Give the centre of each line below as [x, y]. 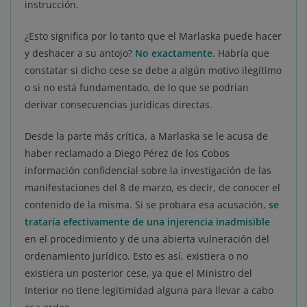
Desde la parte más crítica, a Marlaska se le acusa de [146, 136]
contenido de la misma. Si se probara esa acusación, [147, 205]
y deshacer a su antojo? [80, 53]
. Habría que [241, 53]
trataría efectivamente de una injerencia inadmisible [147, 222]
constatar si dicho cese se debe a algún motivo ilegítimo [153, 71]
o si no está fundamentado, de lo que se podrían [137, 88]
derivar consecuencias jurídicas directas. [119, 105]
